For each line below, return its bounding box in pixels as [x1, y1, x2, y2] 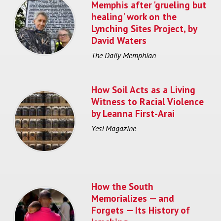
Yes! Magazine [91, 123, 136, 133]
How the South [91, 180, 153, 192]
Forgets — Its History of [91, 203, 190, 216]
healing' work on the [91, 10, 177, 23]
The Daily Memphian [91, 50, 156, 60]
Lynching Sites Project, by [91, 22, 197, 35]
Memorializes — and [91, 191, 174, 204]
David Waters [91, 34, 147, 46]
